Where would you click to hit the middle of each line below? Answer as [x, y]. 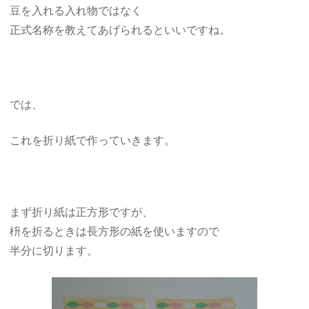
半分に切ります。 [54, 250]
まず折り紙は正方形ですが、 [82, 212]
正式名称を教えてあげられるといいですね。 [120, 30]
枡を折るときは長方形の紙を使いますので [115, 231]
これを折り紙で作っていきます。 [93, 140]
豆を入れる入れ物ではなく [76, 10]
